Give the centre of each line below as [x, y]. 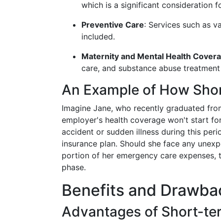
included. [98, 37]
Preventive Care [113, 25]
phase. [74, 167]
